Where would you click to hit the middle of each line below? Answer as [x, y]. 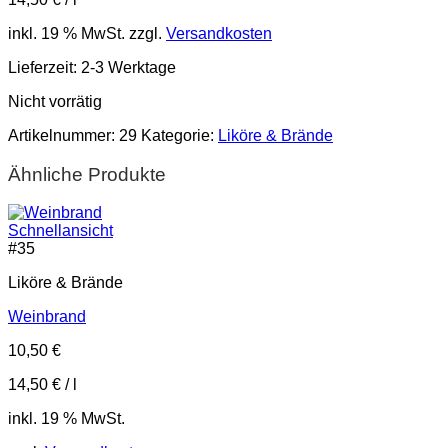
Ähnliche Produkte [87, 174]
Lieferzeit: [44, 67]
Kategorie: [179, 135]
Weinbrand [47, 317]
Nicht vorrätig [55, 101]
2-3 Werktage [128, 67]
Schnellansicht [60, 231]
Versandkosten [219, 33]
